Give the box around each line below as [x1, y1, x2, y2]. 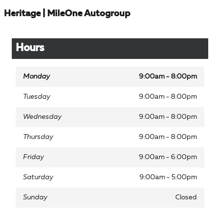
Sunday [23, 194, 48, 201]
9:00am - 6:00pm [139, 154, 197, 161]
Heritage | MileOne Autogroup [4, 9, 130, 18]
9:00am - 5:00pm [139, 174, 197, 181]
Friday [23, 154, 44, 161]
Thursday [23, 134, 54, 141]
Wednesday [23, 113, 62, 121]
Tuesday [23, 93, 51, 101]
